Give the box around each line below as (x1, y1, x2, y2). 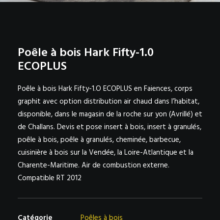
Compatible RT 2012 (18, 172, 82, 184)
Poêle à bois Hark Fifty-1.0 (18, 44, 154, 62)
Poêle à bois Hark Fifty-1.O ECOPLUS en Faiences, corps (18, 83, 192, 95)
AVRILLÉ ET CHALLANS (18, 32, 90, 40)
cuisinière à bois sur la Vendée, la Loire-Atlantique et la (18, 147, 193, 159)
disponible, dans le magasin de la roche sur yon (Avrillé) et (18, 109, 202, 120)
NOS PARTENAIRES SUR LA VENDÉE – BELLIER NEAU (35, 20, 200, 29)
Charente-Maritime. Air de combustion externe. (18, 160, 169, 171)
